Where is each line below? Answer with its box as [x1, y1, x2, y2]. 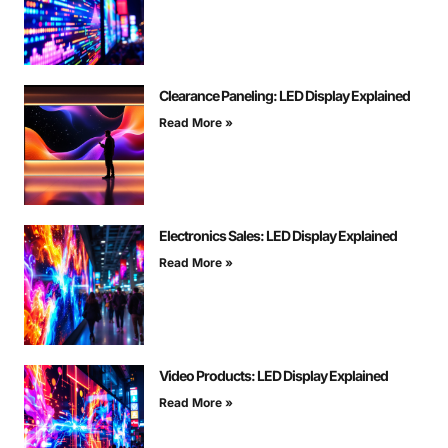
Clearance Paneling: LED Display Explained [159, 87, 410, 105]
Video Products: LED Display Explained [159, 367, 388, 385]
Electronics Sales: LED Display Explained [159, 227, 397, 245]
